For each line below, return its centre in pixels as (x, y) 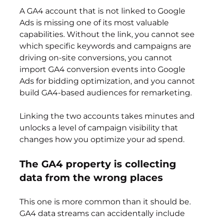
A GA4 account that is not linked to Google (104, 11)
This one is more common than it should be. (106, 202)
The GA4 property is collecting (100, 164)
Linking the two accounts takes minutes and (108, 116)
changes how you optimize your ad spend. (102, 140)
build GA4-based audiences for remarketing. (106, 93)
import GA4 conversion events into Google (104, 70)
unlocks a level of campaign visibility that (100, 128)
